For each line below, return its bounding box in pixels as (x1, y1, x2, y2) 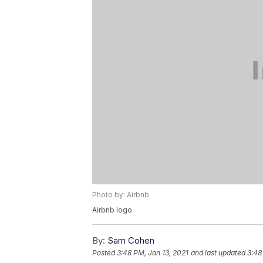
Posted (92, 248, 117, 257)
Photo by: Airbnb (92, 190, 149, 199)
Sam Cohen (107, 234, 154, 246)
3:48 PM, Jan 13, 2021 (117, 248, 188, 257)
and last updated (191, 248, 245, 257)
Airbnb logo (92, 205, 132, 214)
